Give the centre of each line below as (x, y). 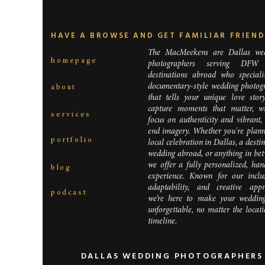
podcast (69, 193)
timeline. (162, 222)
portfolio (72, 140)
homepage (74, 61)
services (71, 115)
